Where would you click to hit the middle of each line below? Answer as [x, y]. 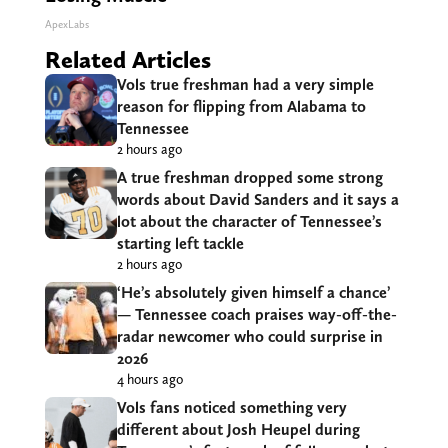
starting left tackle [180, 244]
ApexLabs [66, 25]
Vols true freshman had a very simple [245, 85]
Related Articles [127, 60]
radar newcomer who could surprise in [249, 337]
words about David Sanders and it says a [257, 200]
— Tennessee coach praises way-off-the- [256, 315]
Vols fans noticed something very [231, 408]
